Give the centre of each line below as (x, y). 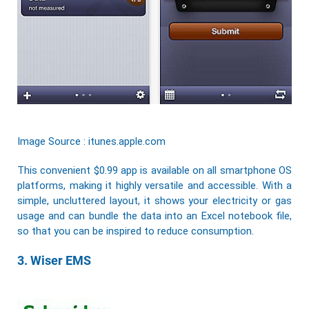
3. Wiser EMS (54, 261)
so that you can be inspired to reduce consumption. (136, 231)
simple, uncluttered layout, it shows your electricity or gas (154, 201)
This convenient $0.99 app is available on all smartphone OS (154, 171)
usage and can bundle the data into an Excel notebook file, (154, 216)
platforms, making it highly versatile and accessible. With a (154, 186)
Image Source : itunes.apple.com (91, 142)
